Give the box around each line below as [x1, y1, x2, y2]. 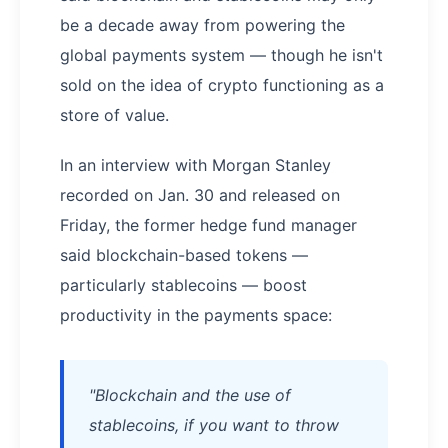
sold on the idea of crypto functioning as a [60, 75, 384, 96]
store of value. [60, 105, 169, 126]
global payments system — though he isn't [60, 45, 383, 66]
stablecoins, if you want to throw [89, 415, 339, 436]
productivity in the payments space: [60, 305, 332, 326]
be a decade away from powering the [60, 15, 345, 36]
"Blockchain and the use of [89, 385, 291, 406]
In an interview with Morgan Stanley [60, 155, 331, 176]
